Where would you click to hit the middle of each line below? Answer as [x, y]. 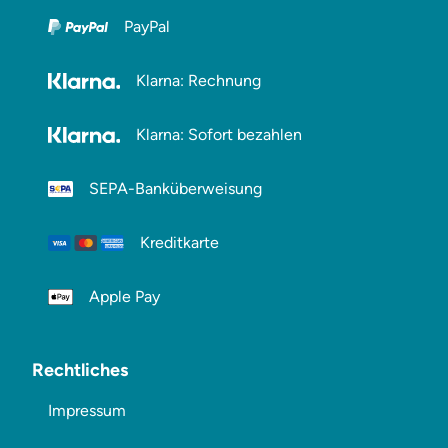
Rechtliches [80, 370]
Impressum [87, 410]
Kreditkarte [180, 242]
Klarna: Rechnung [198, 80]
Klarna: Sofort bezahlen [218, 134]
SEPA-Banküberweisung [176, 188]
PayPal [147, 26]
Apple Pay [124, 296]
